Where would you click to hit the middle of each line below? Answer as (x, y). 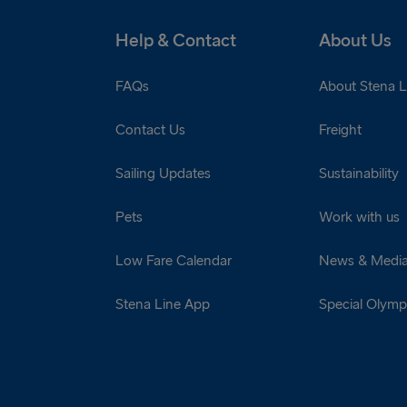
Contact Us (150, 130)
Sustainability (359, 174)
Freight (341, 130)
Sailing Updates (163, 174)
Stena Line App (163, 304)
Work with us (360, 217)
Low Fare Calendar (174, 261)
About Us (356, 40)
